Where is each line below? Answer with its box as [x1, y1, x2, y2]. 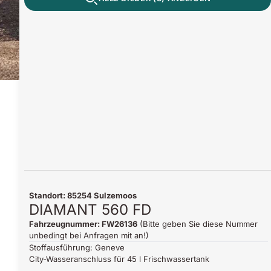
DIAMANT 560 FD [29, 200, 151, 218]
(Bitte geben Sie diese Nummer [137, 218, 258, 229]
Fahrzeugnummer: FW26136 [29, 218, 137, 229]
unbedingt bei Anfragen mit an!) [29, 230, 149, 240]
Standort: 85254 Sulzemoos [29, 190, 137, 200]
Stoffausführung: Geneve [29, 242, 125, 252]
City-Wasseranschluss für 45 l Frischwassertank [29, 253, 210, 264]
